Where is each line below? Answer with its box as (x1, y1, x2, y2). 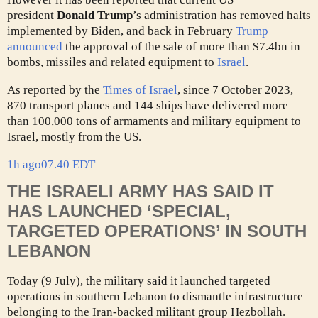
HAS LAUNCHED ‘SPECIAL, (7, 201, 231, 221)
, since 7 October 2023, (177, 83, 293, 97)
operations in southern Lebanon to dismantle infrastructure (7, 289, 303, 303)
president (7, 9, 57, 23)
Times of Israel (103, 83, 177, 97)
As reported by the (7, 83, 103, 97)
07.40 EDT (41, 158, 95, 172)
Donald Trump (57, 9, 133, 23)
